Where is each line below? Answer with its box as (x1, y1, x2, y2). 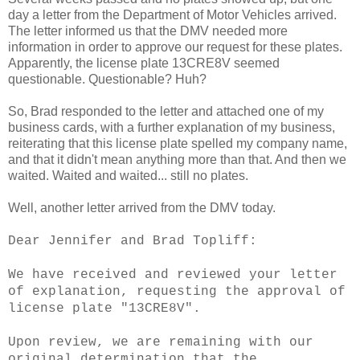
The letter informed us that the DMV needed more (8, 23, 288, 38)
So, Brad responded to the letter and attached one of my (8, 104, 324, 118)
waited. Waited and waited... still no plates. (8, 168, 248, 182)
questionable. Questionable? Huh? (8, 72, 207, 86)
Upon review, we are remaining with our (8, 334, 313, 350)
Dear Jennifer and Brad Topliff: (8, 233, 257, 248)
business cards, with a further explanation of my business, (8, 120, 335, 134)
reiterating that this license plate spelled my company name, (8, 136, 347, 150)
